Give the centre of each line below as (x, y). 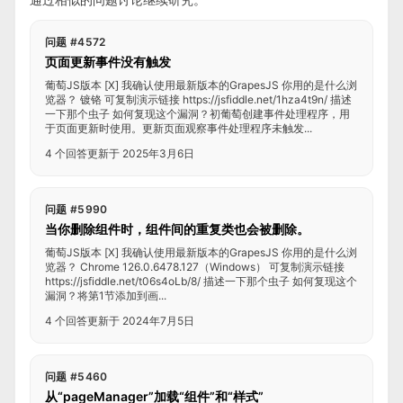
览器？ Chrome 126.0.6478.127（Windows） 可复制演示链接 (195, 267)
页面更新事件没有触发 (108, 62)
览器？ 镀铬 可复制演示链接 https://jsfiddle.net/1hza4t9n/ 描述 (198, 99)
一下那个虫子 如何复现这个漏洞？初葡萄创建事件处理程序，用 (197, 114)
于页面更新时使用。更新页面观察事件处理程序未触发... (179, 128)
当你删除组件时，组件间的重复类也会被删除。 (177, 229)
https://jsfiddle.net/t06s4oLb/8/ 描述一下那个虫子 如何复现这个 (201, 281)
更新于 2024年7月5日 (141, 321)
